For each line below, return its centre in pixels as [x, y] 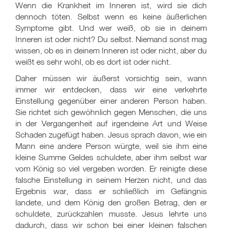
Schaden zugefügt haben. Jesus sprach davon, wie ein [111, 135]
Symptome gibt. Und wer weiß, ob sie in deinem [111, 28]
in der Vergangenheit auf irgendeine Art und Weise [111, 123]
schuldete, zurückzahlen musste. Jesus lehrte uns [111, 214]
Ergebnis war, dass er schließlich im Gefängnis [111, 191]
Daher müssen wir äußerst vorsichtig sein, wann [111, 78]
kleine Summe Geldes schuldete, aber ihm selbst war [111, 157]
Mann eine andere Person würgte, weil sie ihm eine [111, 146]
